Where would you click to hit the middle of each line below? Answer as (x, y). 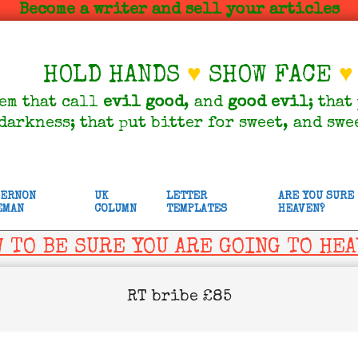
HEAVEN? (302, 209)
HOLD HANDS (115, 77)
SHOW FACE (270, 77)
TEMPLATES (197, 209)
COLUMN (115, 209)
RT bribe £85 (179, 297)
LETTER (187, 197)
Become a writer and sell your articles (179, 10)
